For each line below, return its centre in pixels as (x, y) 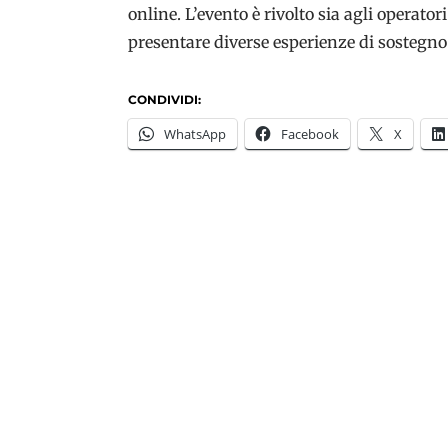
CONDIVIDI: (164, 99)
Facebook (310, 133)
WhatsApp (195, 133)
